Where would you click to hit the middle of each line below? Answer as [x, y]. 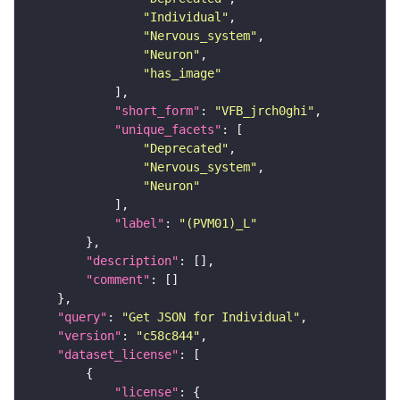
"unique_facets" [168, 130]
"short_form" [157, 111]
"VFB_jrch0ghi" [264, 111]
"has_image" [182, 74]
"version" [89, 336]
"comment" [118, 280]
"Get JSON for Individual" [211, 317]
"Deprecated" [186, 149]
